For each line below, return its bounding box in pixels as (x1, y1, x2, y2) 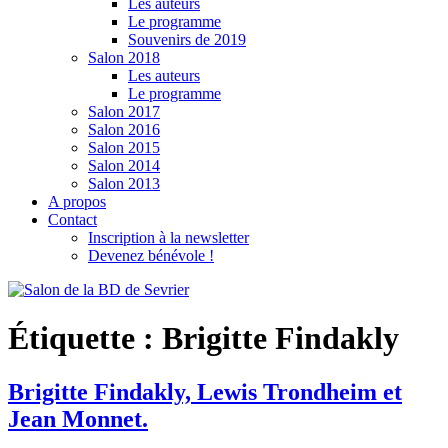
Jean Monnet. (8, 405, 148, 432)
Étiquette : (8, 320, 162, 357)
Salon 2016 (88, 121, 160, 138)
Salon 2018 (88, 49, 160, 66)
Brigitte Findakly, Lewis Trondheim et (8, 378, 402, 405)
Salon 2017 (88, 103, 160, 120)
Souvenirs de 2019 (128, 31, 246, 48)
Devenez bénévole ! (88, 247, 214, 264)
